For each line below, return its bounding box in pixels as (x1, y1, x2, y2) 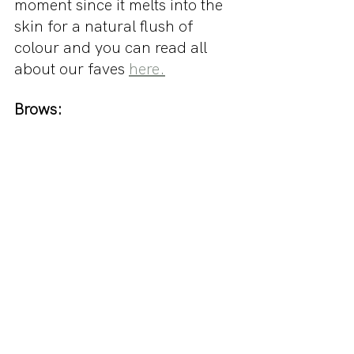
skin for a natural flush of (14, 16, 197, 37)
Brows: (14, 99, 62, 120)
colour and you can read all (14, 37, 211, 58)
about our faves (14, 58, 129, 80)
